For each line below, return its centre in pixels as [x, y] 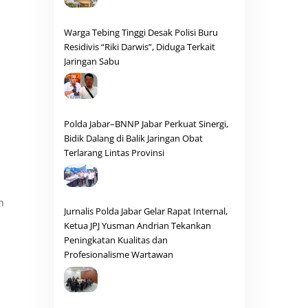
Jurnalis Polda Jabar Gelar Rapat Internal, [145, 211]
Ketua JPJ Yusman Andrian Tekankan [137, 226]
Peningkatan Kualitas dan [115, 240]
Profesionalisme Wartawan [118, 255]
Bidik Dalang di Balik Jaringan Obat [133, 138]
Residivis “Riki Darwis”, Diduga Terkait [139, 46]
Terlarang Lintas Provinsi [114, 152]
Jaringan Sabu [91, 61]
